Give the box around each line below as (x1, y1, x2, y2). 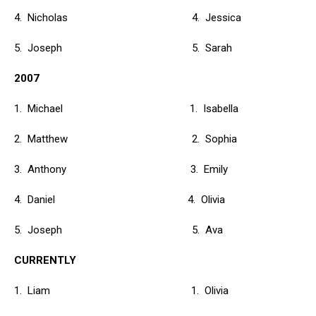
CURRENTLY (14, 254, 76, 267)
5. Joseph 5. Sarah (14, 42, 232, 54)
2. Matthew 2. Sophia (14, 133, 237, 145)
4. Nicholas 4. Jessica (14, 11, 241, 24)
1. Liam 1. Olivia (14, 284, 229, 297)
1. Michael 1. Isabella (14, 102, 238, 115)
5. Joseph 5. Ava (14, 224, 223, 236)
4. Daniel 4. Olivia (14, 193, 225, 206)
